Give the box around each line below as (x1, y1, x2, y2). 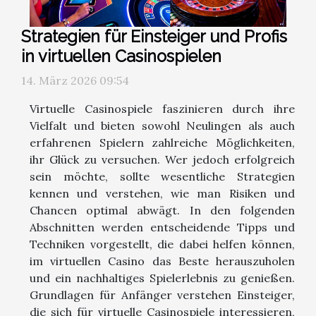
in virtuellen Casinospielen (21, 46, 221, 66)
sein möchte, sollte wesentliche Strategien (30, 169, 295, 183)
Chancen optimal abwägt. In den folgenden (30, 202, 295, 217)
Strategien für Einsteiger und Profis (21, 26, 287, 46)
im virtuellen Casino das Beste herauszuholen (30, 253, 295, 268)
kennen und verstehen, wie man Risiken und (30, 186, 295, 200)
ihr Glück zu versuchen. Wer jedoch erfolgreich (30, 152, 295, 166)
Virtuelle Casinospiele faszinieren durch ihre (30, 101, 295, 116)
